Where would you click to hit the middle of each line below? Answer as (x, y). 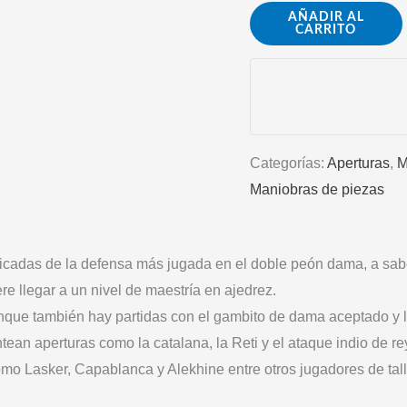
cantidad (276, 119)
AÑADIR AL (326, 17)
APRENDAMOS (301, 14)
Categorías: (288, 163)
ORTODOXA (290, 93)
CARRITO (326, 30)
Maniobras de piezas (317, 189)
